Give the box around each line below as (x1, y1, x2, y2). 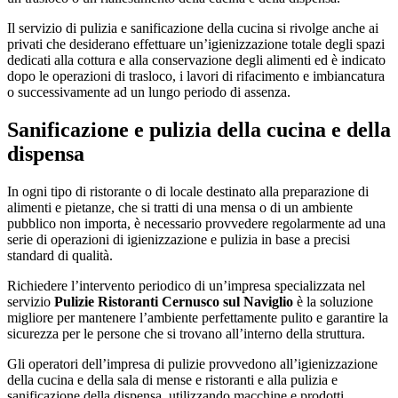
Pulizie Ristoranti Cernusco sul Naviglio (54, 293, 293, 309)
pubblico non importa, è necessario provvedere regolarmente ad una (7, 215, 386, 231)
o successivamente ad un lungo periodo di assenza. (7, 84, 291, 99)
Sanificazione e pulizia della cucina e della (7, 117, 391, 141)
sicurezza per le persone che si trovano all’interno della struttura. (7, 325, 365, 341)
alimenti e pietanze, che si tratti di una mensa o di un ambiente (7, 199, 353, 215)
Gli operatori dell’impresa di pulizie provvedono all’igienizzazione (7, 355, 378, 371)
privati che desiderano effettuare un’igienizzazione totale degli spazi (7, 36, 385, 52)
